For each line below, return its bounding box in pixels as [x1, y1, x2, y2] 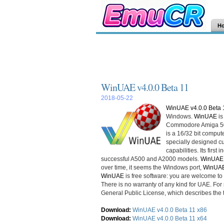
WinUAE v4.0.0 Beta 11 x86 [132, 206, 207, 213]
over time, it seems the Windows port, [101, 164, 203, 170]
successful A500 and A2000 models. [101, 155, 200, 162]
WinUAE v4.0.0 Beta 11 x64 [132, 215, 207, 221]
